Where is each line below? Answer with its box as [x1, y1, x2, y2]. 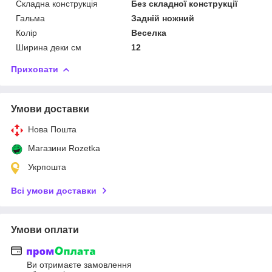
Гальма [16, 13, 45, 23]
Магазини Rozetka [28, 143, 100, 153]
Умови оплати [11, 224, 79, 235]
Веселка [131, 27, 167, 38]
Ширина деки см [16, 42, 81, 52]
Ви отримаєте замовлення [27, 260, 132, 270]
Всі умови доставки [11, 185, 97, 195]
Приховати [11, 64, 58, 74]
